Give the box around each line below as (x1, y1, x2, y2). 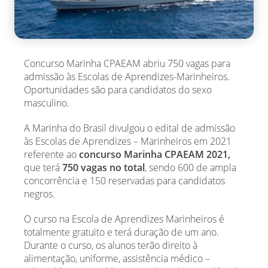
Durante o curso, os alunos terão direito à (24, 239, 197, 252)
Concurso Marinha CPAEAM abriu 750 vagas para (24, 57, 230, 70)
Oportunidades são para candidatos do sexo (24, 83, 212, 96)
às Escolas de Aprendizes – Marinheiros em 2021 (24, 135, 232, 148)
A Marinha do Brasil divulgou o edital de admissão (24, 121, 235, 135)
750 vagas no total (62, 161, 145, 174)
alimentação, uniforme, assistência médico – (24, 252, 210, 265)
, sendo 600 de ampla (145, 161, 236, 174)
